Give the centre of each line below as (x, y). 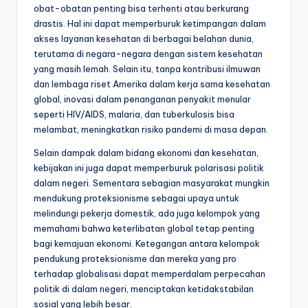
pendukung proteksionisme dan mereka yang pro (135, 258)
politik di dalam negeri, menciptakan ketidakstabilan (144, 288)
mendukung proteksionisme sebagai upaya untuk (136, 198)
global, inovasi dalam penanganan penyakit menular (142, 99)
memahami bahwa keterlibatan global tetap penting (144, 228)
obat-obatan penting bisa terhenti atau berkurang (141, 8)
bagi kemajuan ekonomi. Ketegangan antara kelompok (147, 243)
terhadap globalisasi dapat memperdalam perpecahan (150, 273)
